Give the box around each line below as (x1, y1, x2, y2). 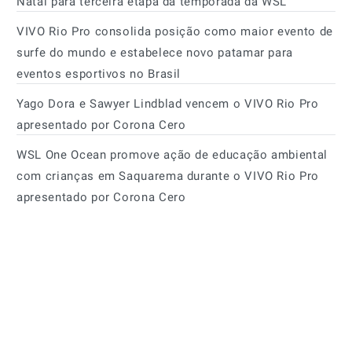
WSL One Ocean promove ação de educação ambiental (16, 148, 328, 163)
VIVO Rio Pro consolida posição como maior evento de (16, 24, 333, 39)
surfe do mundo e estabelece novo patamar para (16, 46, 294, 60)
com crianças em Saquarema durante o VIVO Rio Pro (16, 169, 319, 184)
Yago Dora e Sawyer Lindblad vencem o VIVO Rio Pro (16, 97, 319, 112)
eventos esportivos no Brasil (16, 67, 181, 82)
